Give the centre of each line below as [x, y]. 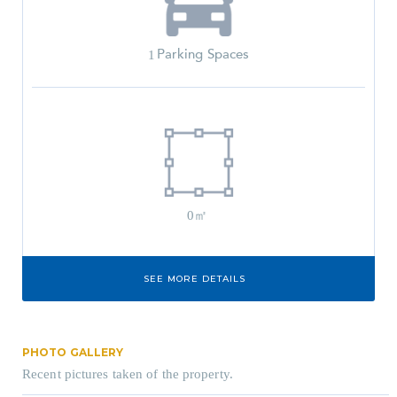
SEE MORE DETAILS [194, 279]
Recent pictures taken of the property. [128, 374]
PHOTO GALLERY [73, 353]
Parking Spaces [203, 54]
